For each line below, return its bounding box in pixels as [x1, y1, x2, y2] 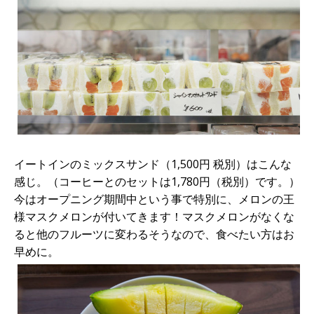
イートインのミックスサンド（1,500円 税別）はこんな [14, 156, 292, 172]
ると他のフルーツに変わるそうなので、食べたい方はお [14, 226, 294, 242]
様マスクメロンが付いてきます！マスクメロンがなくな [14, 208, 294, 224]
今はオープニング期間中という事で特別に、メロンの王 [14, 191, 294, 207]
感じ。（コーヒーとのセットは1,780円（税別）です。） [14, 173, 300, 189]
